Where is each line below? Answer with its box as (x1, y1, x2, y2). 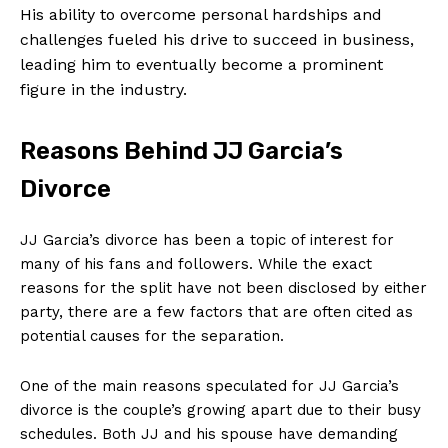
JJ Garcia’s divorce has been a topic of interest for (20, 230, 394, 249)
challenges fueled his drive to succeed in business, (20, 29, 414, 49)
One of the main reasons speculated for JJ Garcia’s (20, 376, 399, 395)
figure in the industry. (20, 79, 187, 99)
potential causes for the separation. (20, 326, 284, 345)
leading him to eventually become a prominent (20, 54, 383, 74)
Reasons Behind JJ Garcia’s (20, 136, 343, 165)
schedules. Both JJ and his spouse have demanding (20, 424, 398, 443)
